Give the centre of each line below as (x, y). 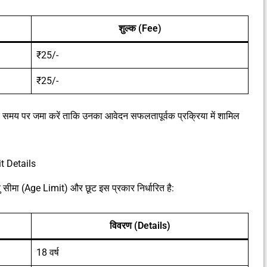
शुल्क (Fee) (140, 28)
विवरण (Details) (140, 225)
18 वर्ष (48, 252)
